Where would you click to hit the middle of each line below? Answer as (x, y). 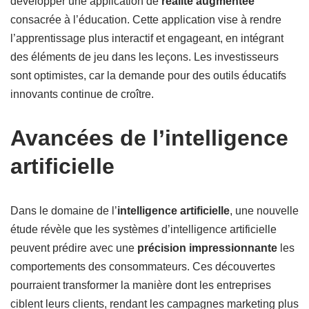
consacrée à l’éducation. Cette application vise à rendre (146, 20)
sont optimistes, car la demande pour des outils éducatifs (148, 76)
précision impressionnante (207, 248)
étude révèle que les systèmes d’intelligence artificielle (143, 229)
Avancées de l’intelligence (149, 138)
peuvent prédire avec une (74, 248)
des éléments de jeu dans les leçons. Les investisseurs (144, 57)
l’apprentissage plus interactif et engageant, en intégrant (147, 38)
